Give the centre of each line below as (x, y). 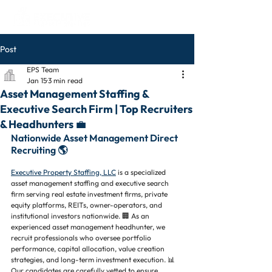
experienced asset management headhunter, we (89, 227)
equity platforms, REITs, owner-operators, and (87, 205)
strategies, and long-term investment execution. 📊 (94, 260)
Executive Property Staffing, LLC (63, 172)
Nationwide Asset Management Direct (95, 138)
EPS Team (43, 70)
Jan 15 (37, 80)
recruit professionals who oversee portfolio (82, 238)
